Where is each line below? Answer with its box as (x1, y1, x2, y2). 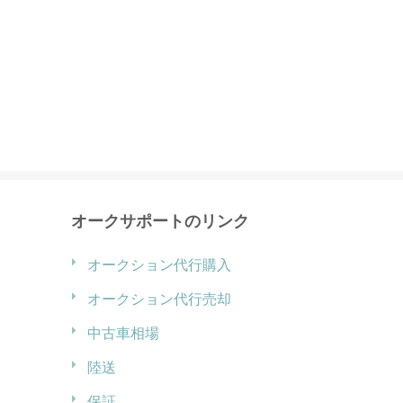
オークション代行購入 (87, 256, 231, 273)
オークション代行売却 (87, 291, 231, 307)
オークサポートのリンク (71, 211, 249, 230)
